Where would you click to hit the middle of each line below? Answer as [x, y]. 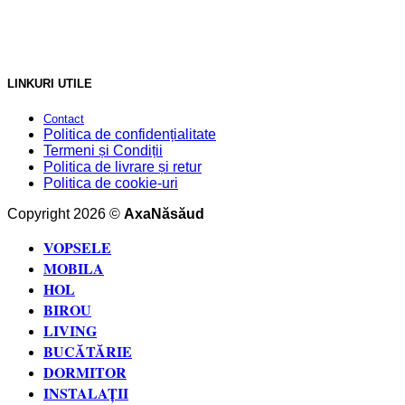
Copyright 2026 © [66, 214]
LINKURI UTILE [50, 83]
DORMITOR [85, 372]
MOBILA [74, 268]
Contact [64, 119]
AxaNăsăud [164, 214]
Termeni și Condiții [103, 151]
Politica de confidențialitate [130, 135]
